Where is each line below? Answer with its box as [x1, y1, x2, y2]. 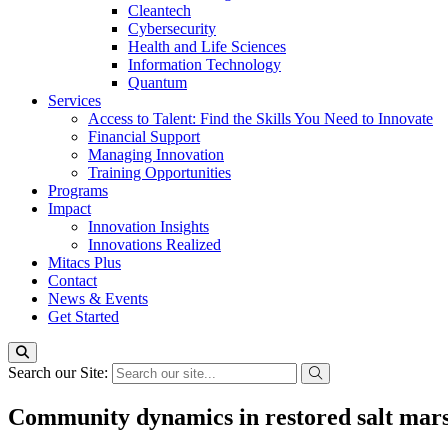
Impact [48, 200, 91, 217]
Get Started [48, 308, 119, 325]
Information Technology [128, 56, 281, 73]
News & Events [48, 290, 148, 307]
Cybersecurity [128, 20, 216, 37]
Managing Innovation [88, 146, 224, 163]
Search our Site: [8, 364, 112, 381]
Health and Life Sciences [128, 38, 286, 55]
